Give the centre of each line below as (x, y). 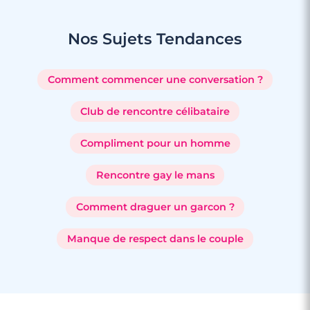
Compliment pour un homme (155, 143)
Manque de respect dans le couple (155, 238)
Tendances (199, 38)
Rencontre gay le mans (155, 175)
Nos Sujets (112, 38)
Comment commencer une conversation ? (155, 79)
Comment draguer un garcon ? (155, 207)
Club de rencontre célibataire (155, 111)
